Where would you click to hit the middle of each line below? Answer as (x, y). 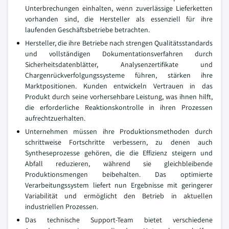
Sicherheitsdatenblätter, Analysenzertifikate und (119, 64)
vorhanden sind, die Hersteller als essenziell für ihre (119, 19)
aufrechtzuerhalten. (55, 118)
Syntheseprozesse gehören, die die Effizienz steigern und (119, 153)
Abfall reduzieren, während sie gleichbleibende (119, 163)
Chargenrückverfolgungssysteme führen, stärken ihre (119, 75)
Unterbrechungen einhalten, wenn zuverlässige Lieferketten (119, 8)
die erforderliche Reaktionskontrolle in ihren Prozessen (119, 107)
